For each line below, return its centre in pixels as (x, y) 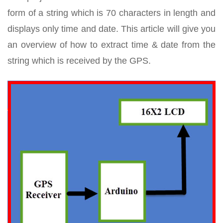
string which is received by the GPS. (79, 61)
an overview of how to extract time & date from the (111, 45)
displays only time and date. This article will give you (111, 29)
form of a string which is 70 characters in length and (111, 13)
